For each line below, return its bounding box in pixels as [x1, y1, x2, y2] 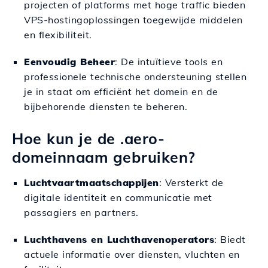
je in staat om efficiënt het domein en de [24, 86, 218, 98]
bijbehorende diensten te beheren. [24, 100, 187, 112]
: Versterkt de [159, 176, 224, 188]
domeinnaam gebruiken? [12, 148, 196, 166]
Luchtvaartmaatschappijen [24, 176, 159, 188]
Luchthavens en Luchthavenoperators [24, 233, 214, 245]
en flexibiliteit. [24, 29, 92, 41]
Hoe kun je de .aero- [12, 129, 165, 148]
